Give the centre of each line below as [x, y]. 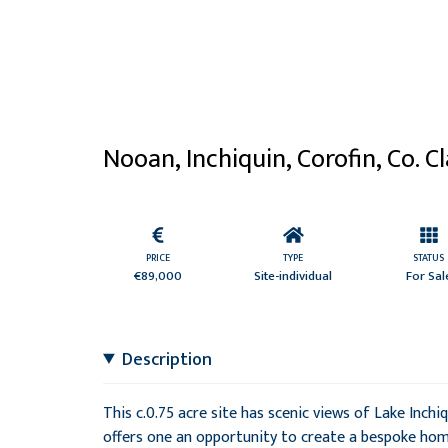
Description [167, 359]
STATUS [429, 257]
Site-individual [293, 275]
